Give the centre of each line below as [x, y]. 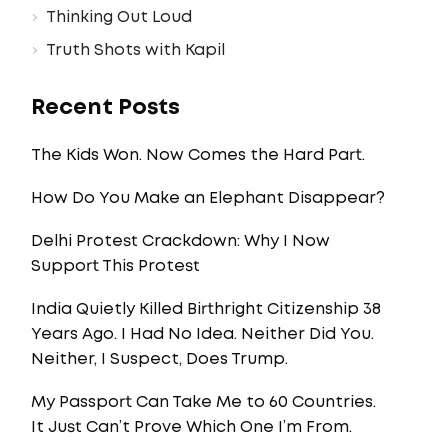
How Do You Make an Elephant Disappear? [208, 198]
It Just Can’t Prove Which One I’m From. [191, 427]
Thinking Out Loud [119, 17]
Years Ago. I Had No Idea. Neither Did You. [202, 334]
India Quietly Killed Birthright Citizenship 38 [206, 309]
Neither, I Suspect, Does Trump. [159, 359]
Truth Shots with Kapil [135, 50]
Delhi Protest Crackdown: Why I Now [180, 241]
